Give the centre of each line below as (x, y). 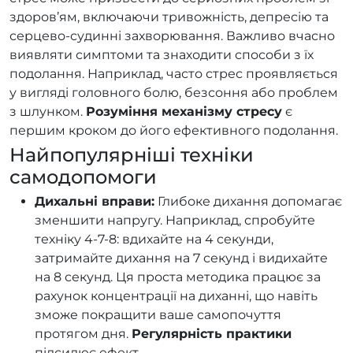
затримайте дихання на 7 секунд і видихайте (181, 258)
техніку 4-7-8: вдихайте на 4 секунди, (154, 239)
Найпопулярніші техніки (132, 154)
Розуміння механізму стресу (184, 111)
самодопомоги (83, 176)
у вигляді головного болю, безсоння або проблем (174, 92)
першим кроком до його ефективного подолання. (174, 130)
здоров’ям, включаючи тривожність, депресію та (169, 17)
